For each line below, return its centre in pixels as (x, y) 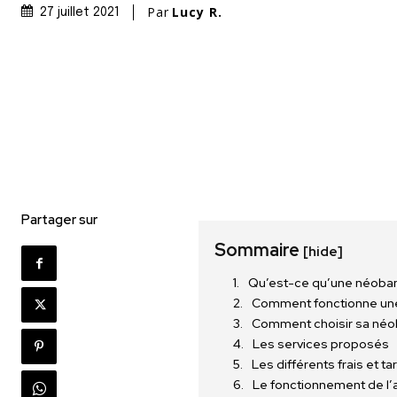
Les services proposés (321, 344)
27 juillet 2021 (80, 12)
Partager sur (59, 220)
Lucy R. (197, 12)
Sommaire (259, 250)
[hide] (323, 252)
